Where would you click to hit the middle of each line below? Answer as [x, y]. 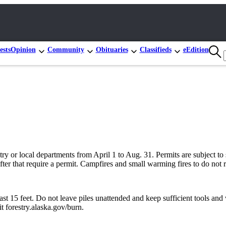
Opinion [23, 49]
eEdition [196, 49]
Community [66, 49]
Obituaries [112, 49]
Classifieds [155, 49]
